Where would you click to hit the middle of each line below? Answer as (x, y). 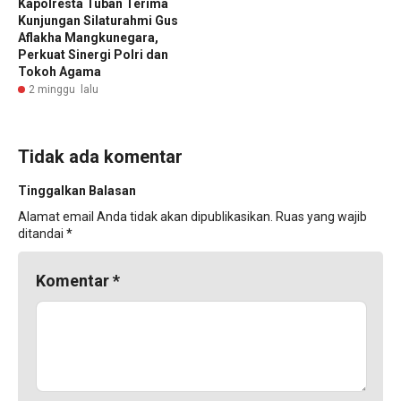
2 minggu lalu (64, 89)
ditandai (42, 233)
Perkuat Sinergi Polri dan (93, 54)
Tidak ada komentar (100, 156)
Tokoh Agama (60, 71)
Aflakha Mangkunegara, (88, 37)
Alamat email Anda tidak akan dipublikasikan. (145, 216)
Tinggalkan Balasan (77, 190)
